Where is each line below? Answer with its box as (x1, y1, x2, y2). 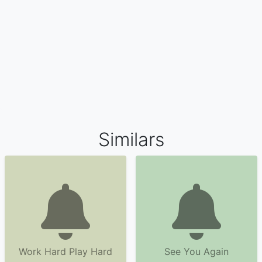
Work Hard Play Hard (19, 246, 112, 257)
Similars (98, 128, 164, 151)
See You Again (164, 246, 229, 257)
